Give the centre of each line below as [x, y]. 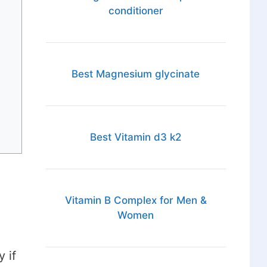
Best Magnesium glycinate [136, 74]
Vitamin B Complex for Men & [136, 201]
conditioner [136, 11]
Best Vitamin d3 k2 [136, 137]
